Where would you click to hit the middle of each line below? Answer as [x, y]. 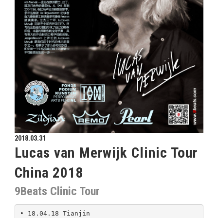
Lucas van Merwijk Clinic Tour [106, 153]
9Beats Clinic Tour [57, 191]
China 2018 [49, 173]
